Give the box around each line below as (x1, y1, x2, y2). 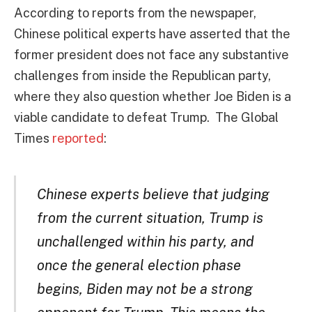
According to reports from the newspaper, (14, 6, 256, 21)
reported (52, 131, 104, 146)
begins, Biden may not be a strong (37, 280, 253, 297)
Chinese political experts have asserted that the (14, 26, 290, 42)
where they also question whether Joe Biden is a (14, 89, 291, 104)
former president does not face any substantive (14, 47, 289, 63)
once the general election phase (37, 256, 242, 274)
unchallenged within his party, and (37, 233, 255, 250)
